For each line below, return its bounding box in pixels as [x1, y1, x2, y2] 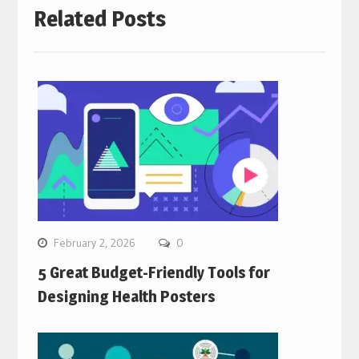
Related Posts [33, 4, 166, 32]
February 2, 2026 [53, 235, 135, 250]
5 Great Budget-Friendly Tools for [37, 262, 270, 282]
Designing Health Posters [37, 286, 216, 306]
